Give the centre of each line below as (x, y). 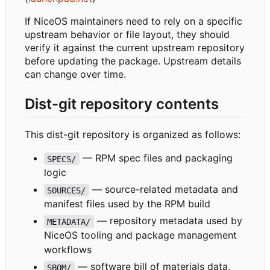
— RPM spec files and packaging (157, 158)
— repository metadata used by (169, 221)
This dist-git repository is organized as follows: (133, 135)
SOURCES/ (67, 190)
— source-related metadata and (165, 190)
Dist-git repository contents (122, 104)
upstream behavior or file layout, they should (127, 35)
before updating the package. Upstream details (133, 61)
